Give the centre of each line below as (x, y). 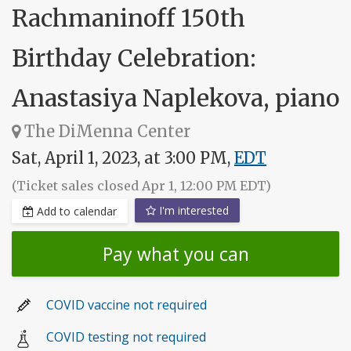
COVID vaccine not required (127, 305)
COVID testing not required (126, 337)
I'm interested (192, 210)
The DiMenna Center (105, 131)
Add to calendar (75, 212)
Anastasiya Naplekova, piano (175, 98)
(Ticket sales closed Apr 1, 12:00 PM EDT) (141, 185)
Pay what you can (175, 254)
